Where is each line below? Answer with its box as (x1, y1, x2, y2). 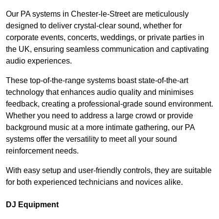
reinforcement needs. (6, 147, 79, 155)
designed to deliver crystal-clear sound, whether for (6, 22, 182, 30)
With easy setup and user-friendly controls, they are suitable (6, 166, 212, 175)
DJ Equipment (6, 200, 59, 209)
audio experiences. (6, 57, 72, 66)
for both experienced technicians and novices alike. (6, 178, 183, 187)
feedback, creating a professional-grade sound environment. (6, 100, 213, 109)
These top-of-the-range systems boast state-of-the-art (6, 76, 188, 85)
